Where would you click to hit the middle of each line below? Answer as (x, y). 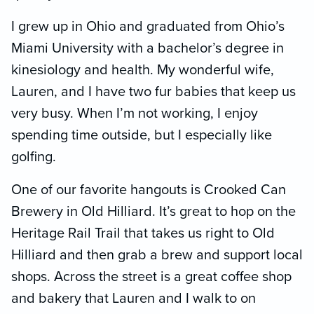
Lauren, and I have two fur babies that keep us (153, 92)
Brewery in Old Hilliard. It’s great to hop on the (153, 212)
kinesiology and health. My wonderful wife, (143, 70)
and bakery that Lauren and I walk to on (134, 299)
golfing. (34, 157)
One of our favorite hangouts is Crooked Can (149, 190)
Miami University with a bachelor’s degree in (148, 49)
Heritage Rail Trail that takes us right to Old (143, 234)
